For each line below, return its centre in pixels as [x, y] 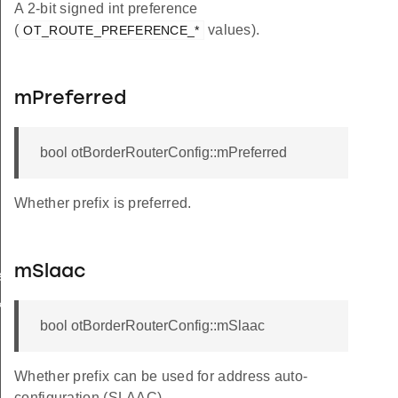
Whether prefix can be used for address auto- [161, 377]
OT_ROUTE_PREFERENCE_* [111, 31]
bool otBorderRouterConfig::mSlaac [152, 326]
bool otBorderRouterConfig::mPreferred [163, 153]
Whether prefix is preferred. [103, 203]
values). [232, 30]
